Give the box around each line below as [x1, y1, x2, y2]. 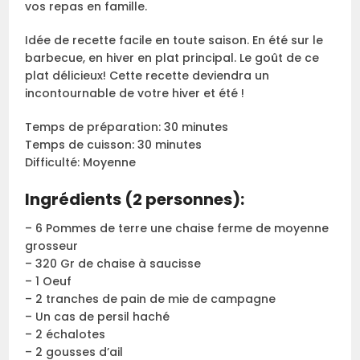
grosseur [25, 237, 79, 254]
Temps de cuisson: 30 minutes [25, 136, 202, 153]
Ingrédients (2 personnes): [25, 187, 245, 211]
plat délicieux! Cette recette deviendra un [25, 67, 270, 84]
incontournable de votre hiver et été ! [25, 84, 245, 101]
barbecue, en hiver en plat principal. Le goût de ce [25, 49, 320, 66]
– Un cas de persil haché [25, 308, 170, 325]
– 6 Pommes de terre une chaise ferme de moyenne [25, 219, 329, 236]
